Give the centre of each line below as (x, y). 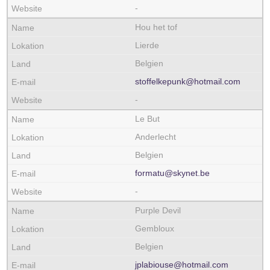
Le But (147, 119)
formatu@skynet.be (172, 173)
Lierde (147, 45)
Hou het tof (156, 27)
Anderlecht (155, 137)
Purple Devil (158, 210)
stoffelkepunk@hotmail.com (188, 81)
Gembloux (155, 228)
